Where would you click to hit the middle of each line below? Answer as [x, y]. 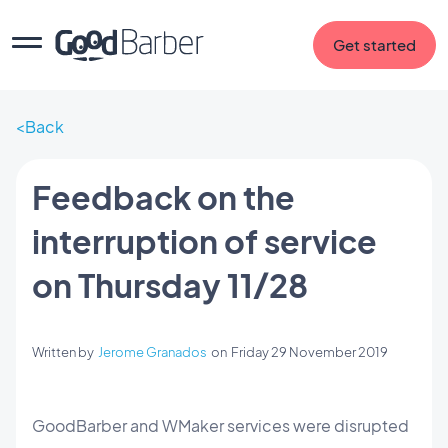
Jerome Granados [152, 352]
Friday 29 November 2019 [309, 352]
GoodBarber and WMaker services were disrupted [220, 425]
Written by [65, 352]
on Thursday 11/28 [170, 285]
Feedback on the [163, 197]
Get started [374, 44]
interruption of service [204, 241]
